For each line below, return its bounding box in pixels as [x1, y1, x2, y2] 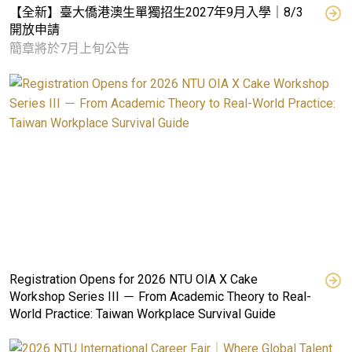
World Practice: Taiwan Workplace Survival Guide [9, 306, 276, 321]
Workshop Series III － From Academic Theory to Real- [9, 288, 311, 304]
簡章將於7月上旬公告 [9, 41, 130, 56]
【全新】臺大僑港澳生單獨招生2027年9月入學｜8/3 [9, 5, 303, 20]
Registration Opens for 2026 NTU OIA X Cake [9, 271, 258, 287]
